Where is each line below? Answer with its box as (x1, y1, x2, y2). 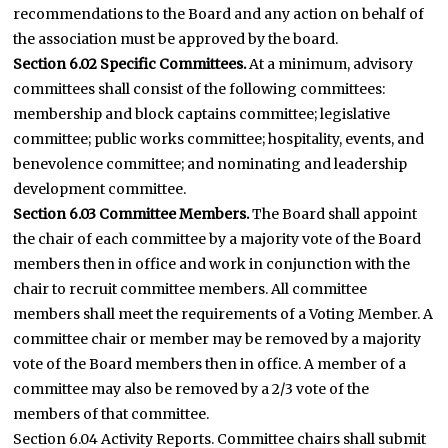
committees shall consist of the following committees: (13, 80, 386, 98)
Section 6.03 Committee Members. (13, 205, 250, 223)
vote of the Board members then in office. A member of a (13, 355, 407, 373)
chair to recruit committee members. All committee (13, 280, 368, 298)
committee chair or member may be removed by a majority (13, 330, 422, 348)
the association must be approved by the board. (13, 30, 339, 48)
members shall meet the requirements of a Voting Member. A (13, 305, 434, 323)
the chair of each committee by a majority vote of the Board (13, 230, 422, 248)
